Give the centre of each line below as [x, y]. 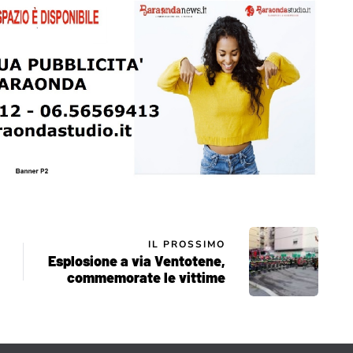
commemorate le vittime [146, 278]
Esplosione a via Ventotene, [137, 261]
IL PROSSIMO [187, 245]
